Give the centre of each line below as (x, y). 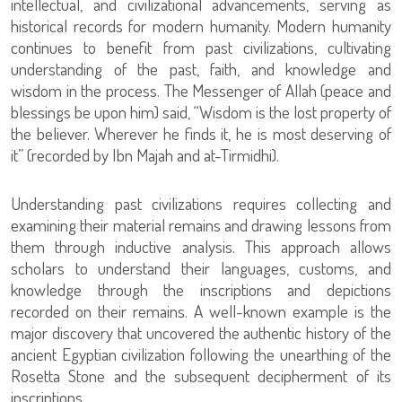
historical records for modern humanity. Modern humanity (201, 26)
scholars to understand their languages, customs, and (201, 268)
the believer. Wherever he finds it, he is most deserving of (201, 133)
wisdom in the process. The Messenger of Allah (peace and (201, 90)
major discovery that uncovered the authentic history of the (201, 332)
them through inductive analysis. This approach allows (201, 246)
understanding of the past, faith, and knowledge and (201, 69)
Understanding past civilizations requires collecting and (201, 203)
